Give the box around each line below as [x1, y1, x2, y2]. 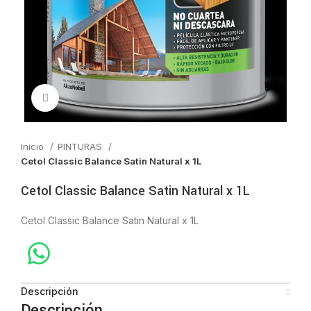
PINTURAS [58, 141, 105, 153]
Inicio [21, 141, 47, 153]
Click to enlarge [59, 92, 126, 103]
